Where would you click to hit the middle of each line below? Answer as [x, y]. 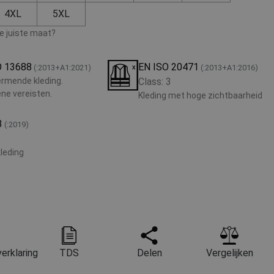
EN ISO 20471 [168, 67]
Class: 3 [155, 82]
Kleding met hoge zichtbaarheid [200, 95]
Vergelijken [229, 253]
